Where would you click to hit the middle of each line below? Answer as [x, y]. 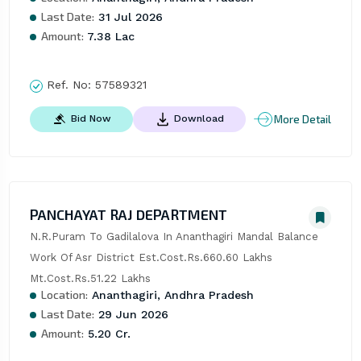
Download [199, 119]
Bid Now [91, 119]
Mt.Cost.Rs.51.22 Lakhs [90, 279]
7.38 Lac [109, 37]
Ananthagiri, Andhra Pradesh [170, 295]
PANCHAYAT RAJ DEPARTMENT [128, 215]
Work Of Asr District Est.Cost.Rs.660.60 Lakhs [151, 258]
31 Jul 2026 [128, 17]
